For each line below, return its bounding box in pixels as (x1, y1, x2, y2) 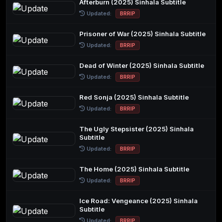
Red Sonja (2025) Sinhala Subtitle (79, 93, 189, 102)
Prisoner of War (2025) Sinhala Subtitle (79, 30, 206, 38)
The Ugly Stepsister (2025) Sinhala (79, 125, 194, 133)
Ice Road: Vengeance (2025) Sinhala (79, 197, 198, 205)
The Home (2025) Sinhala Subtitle (79, 165, 190, 173)
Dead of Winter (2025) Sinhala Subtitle (79, 61, 205, 70)
